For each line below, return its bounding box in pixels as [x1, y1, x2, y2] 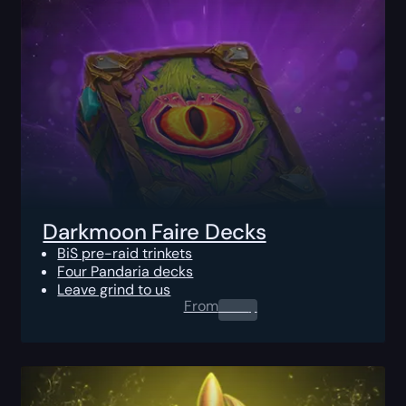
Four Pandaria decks [57, 261, 194, 281]
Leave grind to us [57, 279, 171, 299]
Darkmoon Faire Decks [43, 217, 266, 246]
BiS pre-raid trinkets [57, 243, 193, 263]
